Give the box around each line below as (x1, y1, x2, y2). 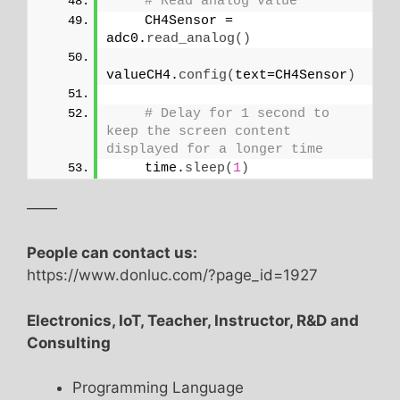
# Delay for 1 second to (145, 105, 329, 121)
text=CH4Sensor (235, 67, 347, 83)
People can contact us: (27, 244, 197, 262)
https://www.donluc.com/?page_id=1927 (27, 266, 318, 285)
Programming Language (72, 379, 244, 397)
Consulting (27, 333, 111, 352)
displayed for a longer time (106, 141, 323, 157)
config (179, 67, 227, 83)
